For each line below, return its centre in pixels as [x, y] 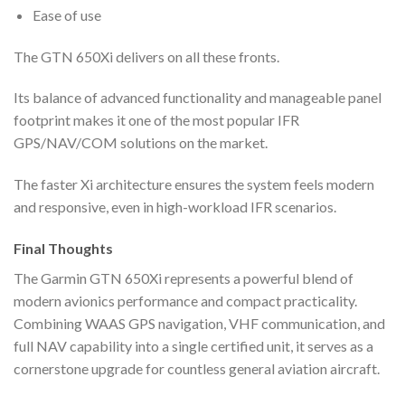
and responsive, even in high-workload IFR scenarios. [175, 207]
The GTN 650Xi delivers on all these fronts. [146, 56]
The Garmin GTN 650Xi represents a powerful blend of [184, 278]
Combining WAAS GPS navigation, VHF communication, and [199, 324]
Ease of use [66, 14]
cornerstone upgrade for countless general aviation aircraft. [197, 369]
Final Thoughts [63, 249]
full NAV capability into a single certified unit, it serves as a [193, 346]
